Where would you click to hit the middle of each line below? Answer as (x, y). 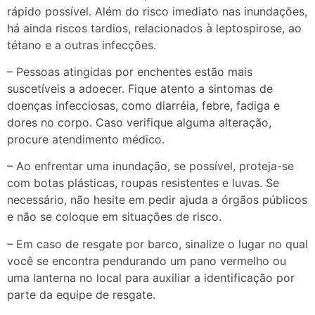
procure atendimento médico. (86, 140)
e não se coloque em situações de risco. (114, 217)
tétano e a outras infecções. (82, 45)
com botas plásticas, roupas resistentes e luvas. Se (143, 183)
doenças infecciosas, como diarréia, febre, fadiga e (143, 106)
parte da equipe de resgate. (81, 294)
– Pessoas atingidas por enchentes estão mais (130, 72)
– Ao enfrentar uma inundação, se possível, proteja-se (150, 166)
